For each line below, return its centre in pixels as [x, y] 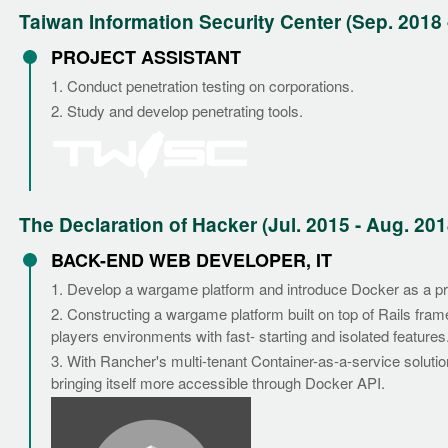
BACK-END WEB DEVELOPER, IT [191, 259]
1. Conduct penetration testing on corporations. [202, 86]
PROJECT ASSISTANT [146, 57]
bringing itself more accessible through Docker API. [218, 382]
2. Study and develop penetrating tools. [177, 111]
